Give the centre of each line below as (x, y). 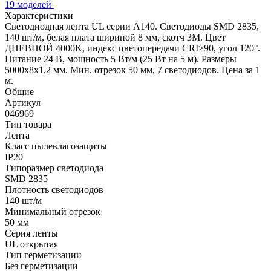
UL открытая (31, 244)
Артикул (23, 102)
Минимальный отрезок (53, 211)
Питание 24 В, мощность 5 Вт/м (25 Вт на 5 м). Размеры (121, 59)
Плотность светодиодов (54, 189)
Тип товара (28, 124)
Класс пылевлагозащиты (56, 146)
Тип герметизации (43, 255)
